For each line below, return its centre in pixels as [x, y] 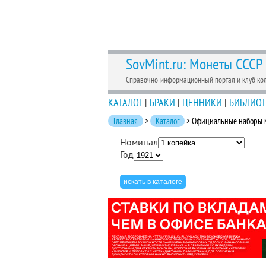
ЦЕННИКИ [202, 102]
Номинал [139, 142]
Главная [126, 121]
